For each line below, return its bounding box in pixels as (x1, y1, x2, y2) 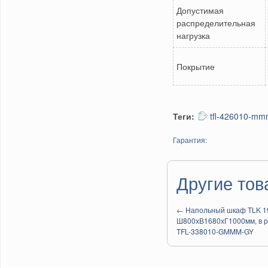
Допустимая (176, 4, 224, 16)
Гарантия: (173, 135, 207, 145)
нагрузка (176, 29, 210, 41)
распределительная (176, 16, 255, 29)
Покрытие (176, 60, 215, 72)
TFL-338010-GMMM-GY (176, 226, 254, 236)
